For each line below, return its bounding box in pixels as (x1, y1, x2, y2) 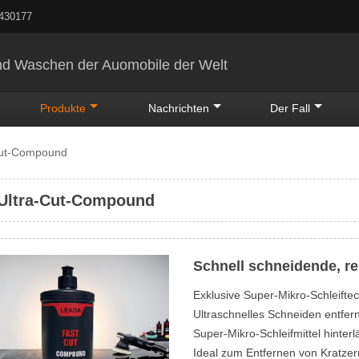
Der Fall (270, 101, 310, 115)
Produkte (39, 101, 86, 115)
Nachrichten (147, 101, 209, 115)
